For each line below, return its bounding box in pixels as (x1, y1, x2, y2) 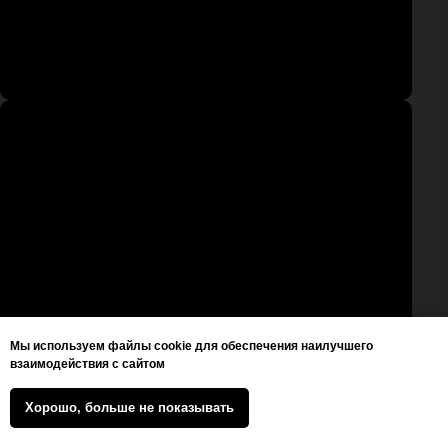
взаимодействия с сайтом (10, 357, 165, 372)
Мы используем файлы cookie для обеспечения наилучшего (10, 339, 373, 354)
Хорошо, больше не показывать (25, 400, 234, 416)
